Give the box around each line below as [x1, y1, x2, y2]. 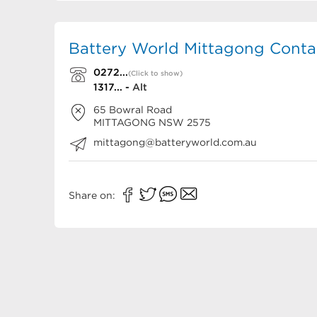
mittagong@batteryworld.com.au [93, 137, 257, 149]
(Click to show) [128, 69, 183, 78]
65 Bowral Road [93, 104, 172, 116]
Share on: [69, 190, 118, 202]
